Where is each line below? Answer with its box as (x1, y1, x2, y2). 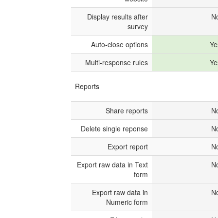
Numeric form (106, 197, 148, 207)
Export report (108, 142, 148, 151)
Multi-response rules (85, 57, 148, 67)
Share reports (106, 106, 148, 115)
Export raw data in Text (77, 160, 148, 169)
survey (127, 21, 148, 31)
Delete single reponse (81, 124, 148, 133)
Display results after (87, 12, 148, 21)
